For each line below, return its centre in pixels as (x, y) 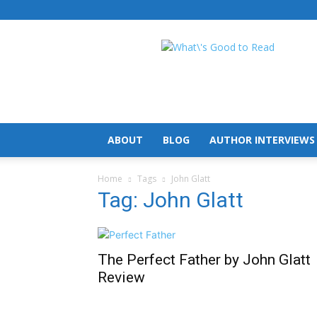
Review (121, 277)
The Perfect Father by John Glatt (204, 260)
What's (233, 46)
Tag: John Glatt (171, 200)
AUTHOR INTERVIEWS (262, 140)
